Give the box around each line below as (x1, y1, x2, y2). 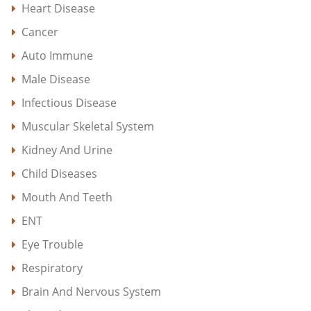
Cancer (22, 24, 58, 40)
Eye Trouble (22, 236, 83, 252)
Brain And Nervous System (22, 283, 161, 299)
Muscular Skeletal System (22, 118, 154, 134)
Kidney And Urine (22, 142, 112, 158)
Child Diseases (22, 165, 97, 181)
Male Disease (22, 71, 90, 87)
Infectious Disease (22, 94, 117, 110)
